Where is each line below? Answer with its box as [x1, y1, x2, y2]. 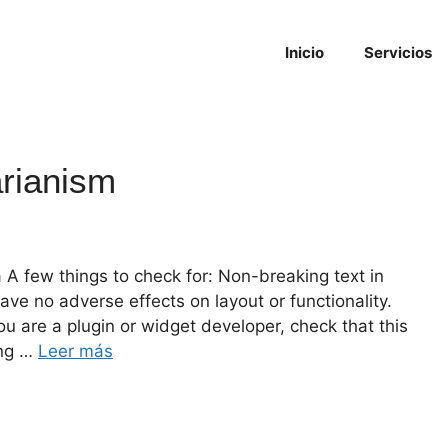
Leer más [38, 341, 113, 362]
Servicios [364, 42, 432, 62]
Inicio [285, 42, 324, 62]
